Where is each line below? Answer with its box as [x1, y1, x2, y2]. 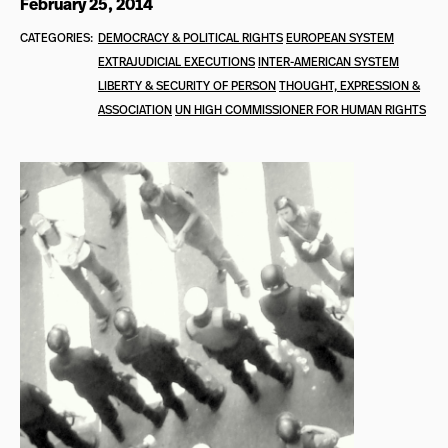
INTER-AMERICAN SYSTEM [258, 53, 399, 70]
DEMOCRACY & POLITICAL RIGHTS [98, 29, 283, 46]
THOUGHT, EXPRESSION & [279, 77, 420, 94]
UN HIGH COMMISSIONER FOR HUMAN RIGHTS [175, 101, 426, 118]
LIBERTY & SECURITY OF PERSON [98, 77, 276, 94]
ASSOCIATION [98, 101, 172, 118]
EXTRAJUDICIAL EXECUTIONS [98, 53, 255, 70]
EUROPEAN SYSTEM [286, 29, 394, 46]
